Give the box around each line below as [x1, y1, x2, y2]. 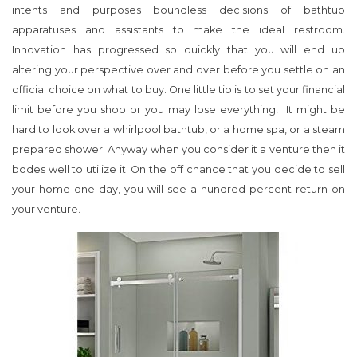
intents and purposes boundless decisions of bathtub [12, 4, 345, 17]
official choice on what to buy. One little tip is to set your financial [12, 84, 345, 96]
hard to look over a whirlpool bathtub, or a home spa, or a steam [12, 124, 345, 136]
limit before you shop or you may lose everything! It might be [12, 104, 345, 116]
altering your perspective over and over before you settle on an [12, 64, 345, 76]
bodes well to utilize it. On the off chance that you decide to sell [12, 163, 345, 176]
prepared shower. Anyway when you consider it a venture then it [12, 143, 345, 156]
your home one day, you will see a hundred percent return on [12, 183, 345, 196]
